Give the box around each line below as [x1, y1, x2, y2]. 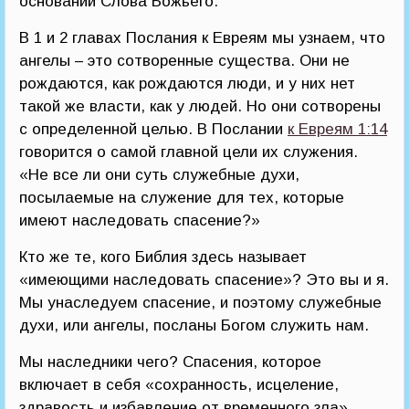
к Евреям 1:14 [288, 121, 387, 139]
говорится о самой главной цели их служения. [19, 143, 358, 162]
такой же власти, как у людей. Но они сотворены [19, 98, 381, 116]
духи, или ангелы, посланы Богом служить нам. [19, 317, 369, 335]
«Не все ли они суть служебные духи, [19, 166, 299, 184]
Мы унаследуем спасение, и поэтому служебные [19, 294, 382, 312]
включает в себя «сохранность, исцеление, [19, 376, 339, 394]
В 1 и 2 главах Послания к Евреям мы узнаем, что [19, 29, 385, 47]
